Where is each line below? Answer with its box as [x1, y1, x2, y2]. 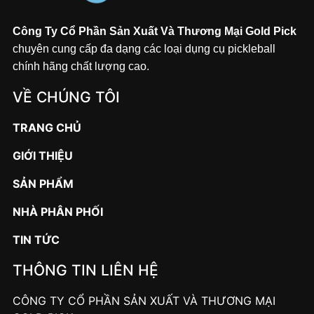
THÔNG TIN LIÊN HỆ [13, 261, 158, 280]
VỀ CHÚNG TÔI [13, 88, 120, 107]
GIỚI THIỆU [13, 149, 73, 163]
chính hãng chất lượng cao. [13, 60, 149, 73]
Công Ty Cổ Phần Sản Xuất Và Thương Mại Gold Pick [13, 25, 296, 38]
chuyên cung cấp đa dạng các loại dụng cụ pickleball [13, 43, 275, 55]
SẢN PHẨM [13, 177, 74, 191]
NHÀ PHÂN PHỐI [13, 205, 103, 219]
